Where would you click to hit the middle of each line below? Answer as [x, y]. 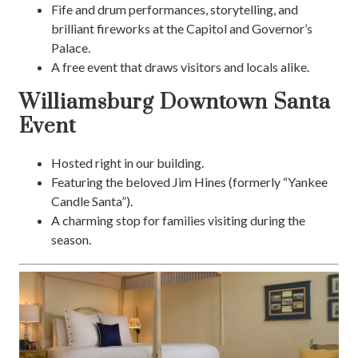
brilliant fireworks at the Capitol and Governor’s [182, 29]
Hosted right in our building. [127, 163]
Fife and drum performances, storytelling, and [175, 10]
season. [71, 240]
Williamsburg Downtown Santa [175, 103]
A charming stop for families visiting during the [178, 221]
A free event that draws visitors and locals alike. [180, 67]
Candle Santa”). [92, 201]
